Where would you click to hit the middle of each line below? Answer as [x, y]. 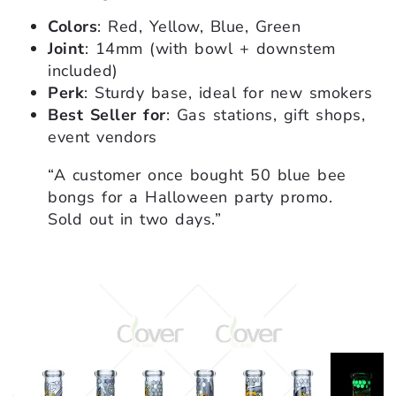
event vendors [103, 137]
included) [83, 71]
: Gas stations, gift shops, [265, 115]
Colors [72, 27]
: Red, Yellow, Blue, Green [199, 27]
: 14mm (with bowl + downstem [210, 49]
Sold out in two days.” [134, 220]
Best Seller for [107, 115]
